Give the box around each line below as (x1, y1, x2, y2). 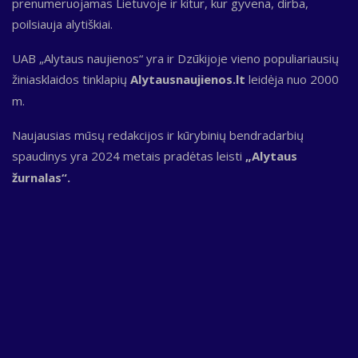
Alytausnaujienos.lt (130, 70, 245, 87)
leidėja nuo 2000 (245, 70, 339, 87)
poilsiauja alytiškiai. (12, 15, 113, 32)
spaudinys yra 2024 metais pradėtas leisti (12, 147, 245, 164)
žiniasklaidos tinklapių (12, 70, 130, 87)
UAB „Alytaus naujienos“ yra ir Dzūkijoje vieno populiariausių (12, 50, 339, 66)
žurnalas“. (12, 169, 70, 185)
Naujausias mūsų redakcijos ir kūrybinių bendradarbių (12, 126, 304, 143)
